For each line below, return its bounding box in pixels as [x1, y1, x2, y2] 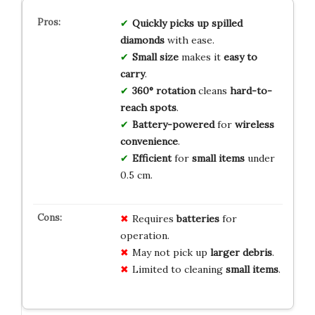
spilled [211, 16, 243, 30]
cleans [195, 84, 230, 97]
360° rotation [131, 84, 195, 97]
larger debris [210, 245, 272, 259]
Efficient [131, 151, 172, 165]
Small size [131, 50, 179, 63]
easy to [223, 50, 257, 63]
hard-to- [229, 84, 272, 97]
